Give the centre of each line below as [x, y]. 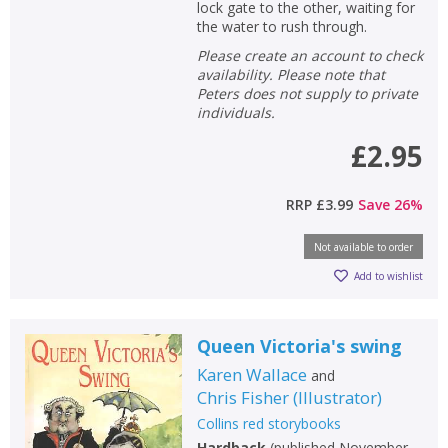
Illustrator [337, 397]
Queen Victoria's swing [299, 345]
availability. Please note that [290, 74]
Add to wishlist [388, 276]
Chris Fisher [242, 397]
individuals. [235, 112]
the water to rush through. [281, 26]
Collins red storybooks [268, 423]
